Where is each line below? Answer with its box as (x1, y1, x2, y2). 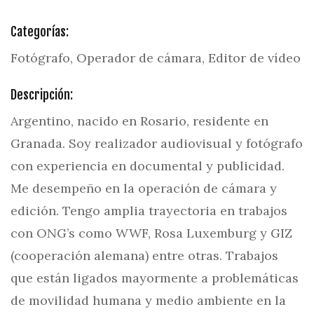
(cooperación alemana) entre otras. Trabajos (11, 247, 278, 264)
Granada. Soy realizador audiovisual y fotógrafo (11, 135, 303, 151)
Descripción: (11, 87, 73, 102)
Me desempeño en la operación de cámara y (11, 180, 277, 196)
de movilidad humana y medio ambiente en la (11, 292, 286, 308)
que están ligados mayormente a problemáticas (11, 270, 299, 286)
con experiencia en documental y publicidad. (11, 158, 285, 174)
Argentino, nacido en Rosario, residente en (11, 113, 268, 129)
